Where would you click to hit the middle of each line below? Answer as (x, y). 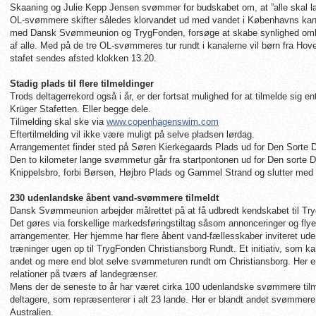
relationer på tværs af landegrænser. (84, 274)
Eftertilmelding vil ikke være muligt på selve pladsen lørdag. (132, 134)
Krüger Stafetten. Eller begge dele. (80, 109)
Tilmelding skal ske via (58, 122)
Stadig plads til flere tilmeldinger (82, 84)
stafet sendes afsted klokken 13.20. (83, 58)
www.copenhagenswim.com (163, 122)
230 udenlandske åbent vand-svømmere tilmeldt (114, 198)
